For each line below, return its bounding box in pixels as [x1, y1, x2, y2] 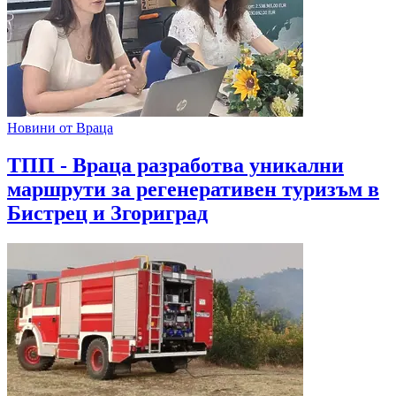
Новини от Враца [7, 120, 113, 136]
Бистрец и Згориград [7, 202, 208, 225]
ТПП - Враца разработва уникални [7, 154, 344, 178]
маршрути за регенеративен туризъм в [7, 178, 379, 202]
